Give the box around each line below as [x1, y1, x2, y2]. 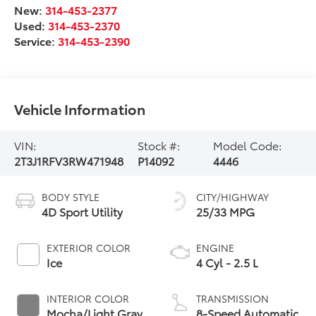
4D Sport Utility [42, 202, 123, 219]
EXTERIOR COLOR [47, 240, 131, 255]
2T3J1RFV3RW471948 [14, 152, 124, 169]
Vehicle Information [14, 99, 146, 119]
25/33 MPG [196, 202, 255, 219]
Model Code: [212, 137, 282, 154]
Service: [14, 32, 59, 49]
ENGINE [196, 240, 234, 255]
